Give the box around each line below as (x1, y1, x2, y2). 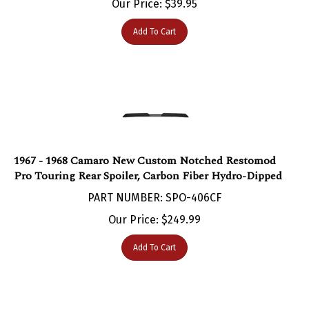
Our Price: (108, 199, 159, 212)
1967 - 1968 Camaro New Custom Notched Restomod (14, 138, 276, 155)
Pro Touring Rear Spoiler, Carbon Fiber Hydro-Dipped (14, 153, 282, 170)
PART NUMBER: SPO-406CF (88, 177, 221, 190)
